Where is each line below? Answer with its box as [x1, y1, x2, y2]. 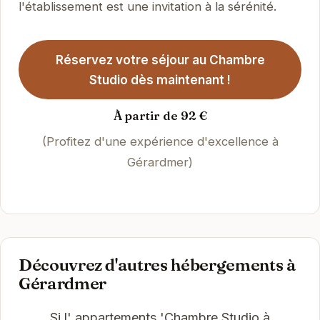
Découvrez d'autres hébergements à [18, 254, 296, 275]
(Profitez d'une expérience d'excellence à [41, 134, 279, 149]
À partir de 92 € [113, 109, 207, 124]
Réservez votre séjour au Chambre [55, 52, 265, 67]
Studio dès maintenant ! [89, 72, 231, 87]
